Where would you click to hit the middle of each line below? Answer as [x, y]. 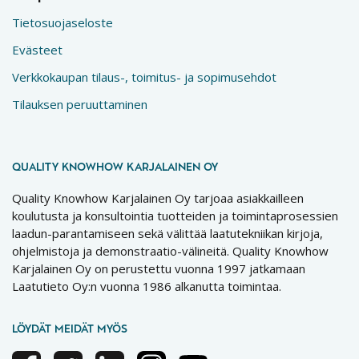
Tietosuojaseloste [63, 22]
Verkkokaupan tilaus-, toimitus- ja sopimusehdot [144, 77]
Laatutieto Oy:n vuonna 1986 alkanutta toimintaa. [147, 286]
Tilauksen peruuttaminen [80, 104]
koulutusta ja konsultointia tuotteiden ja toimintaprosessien [175, 215]
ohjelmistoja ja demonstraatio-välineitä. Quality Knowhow [170, 250]
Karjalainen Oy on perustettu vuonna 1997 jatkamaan [159, 268]
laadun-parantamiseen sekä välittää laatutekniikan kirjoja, [167, 233]
